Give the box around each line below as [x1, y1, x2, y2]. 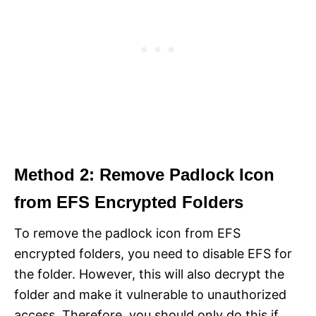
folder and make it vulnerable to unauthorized [14, 286, 286, 302]
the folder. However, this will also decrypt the [14, 266, 284, 281]
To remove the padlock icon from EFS [14, 225, 241, 241]
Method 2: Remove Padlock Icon [14, 164, 274, 184]
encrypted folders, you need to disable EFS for [14, 245, 292, 261]
